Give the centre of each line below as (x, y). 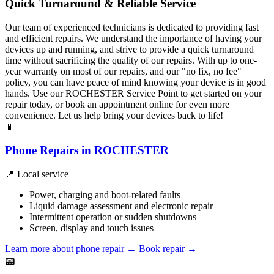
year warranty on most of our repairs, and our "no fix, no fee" (123, 72)
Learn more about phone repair (66, 248)
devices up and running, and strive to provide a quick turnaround (129, 50)
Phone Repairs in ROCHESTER (87, 150)
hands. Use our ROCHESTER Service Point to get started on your (133, 94)
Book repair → (168, 248)
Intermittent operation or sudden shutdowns (113, 217)
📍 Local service (37, 174)
